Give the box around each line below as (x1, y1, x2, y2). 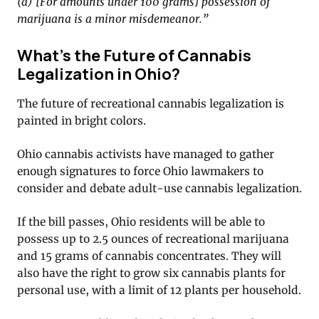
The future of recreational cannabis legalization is (17, 96, 284, 110)
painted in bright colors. (17, 113, 146, 127)
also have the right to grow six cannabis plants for (17, 266, 286, 280)
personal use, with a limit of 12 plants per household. (17, 283, 301, 297)
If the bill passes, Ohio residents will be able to (17, 214, 265, 229)
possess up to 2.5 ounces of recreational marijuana (17, 231, 289, 246)
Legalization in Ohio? (17, 63, 180, 85)
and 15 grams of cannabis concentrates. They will (17, 249, 281, 263)
